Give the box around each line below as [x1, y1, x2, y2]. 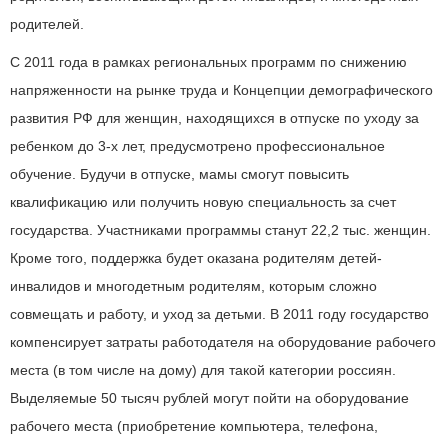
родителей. [10, 16, 84, 32]
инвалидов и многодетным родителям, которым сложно [10, 278, 377, 294]
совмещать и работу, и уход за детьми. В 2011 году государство [10, 306, 429, 322]
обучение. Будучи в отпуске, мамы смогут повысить [10, 166, 349, 182]
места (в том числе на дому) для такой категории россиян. [10, 362, 396, 378]
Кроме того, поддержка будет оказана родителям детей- [10, 250, 382, 266]
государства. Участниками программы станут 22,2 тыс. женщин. [10, 222, 431, 238]
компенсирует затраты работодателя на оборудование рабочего [10, 334, 436, 350]
